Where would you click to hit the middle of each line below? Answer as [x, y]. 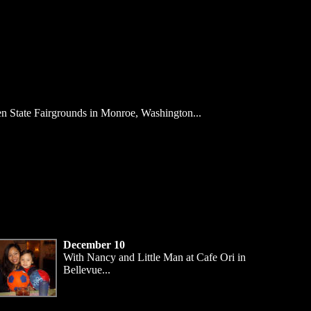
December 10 [94, 245]
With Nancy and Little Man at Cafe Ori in [154, 257]
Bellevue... [87, 270]
